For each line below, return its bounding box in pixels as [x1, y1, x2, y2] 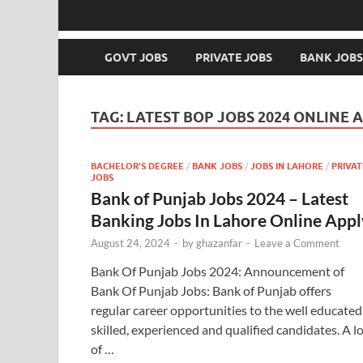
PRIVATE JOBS [195, 50, 272, 64]
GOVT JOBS [105, 50, 168, 64]
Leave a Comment [254, 236, 340, 250]
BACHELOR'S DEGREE [91, 160, 184, 172]
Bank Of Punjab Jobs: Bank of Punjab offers [91, 282, 331, 298]
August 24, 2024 [91, 236, 170, 250]
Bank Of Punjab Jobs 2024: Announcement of [91, 263, 344, 279]
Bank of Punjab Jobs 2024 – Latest [91, 187, 348, 208]
